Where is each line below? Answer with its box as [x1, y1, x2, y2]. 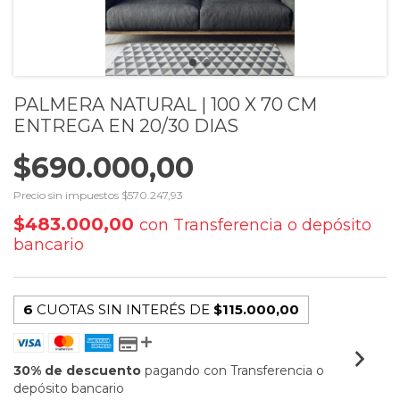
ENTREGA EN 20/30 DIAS [13, 114, 238, 137]
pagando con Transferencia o [141, 362, 324, 379]
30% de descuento [13, 362, 141, 379]
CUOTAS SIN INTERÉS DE [37, 300, 213, 318]
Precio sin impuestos [13, 187, 121, 202]
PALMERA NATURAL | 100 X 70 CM [13, 93, 317, 115]
